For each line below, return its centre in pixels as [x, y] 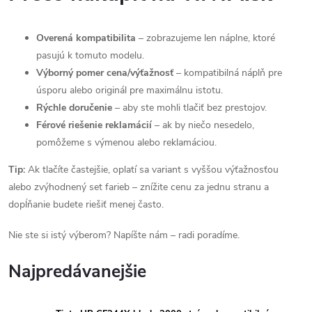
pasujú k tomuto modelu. [90, 55]
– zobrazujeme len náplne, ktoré [205, 38]
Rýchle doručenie [74, 108]
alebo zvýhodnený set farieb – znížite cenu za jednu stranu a [139, 187]
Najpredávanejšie [77, 272]
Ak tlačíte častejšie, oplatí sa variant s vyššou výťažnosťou [152, 170]
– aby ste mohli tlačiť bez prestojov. [189, 108]
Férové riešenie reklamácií [94, 125]
